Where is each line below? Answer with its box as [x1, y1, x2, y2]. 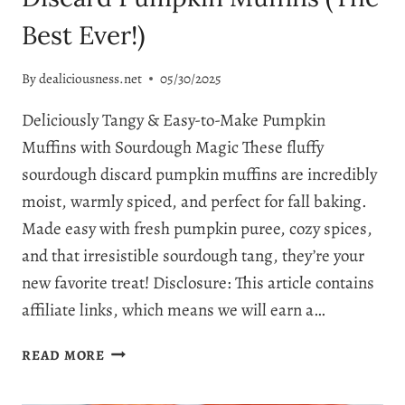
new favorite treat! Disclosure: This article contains [22, 270, 374, 295]
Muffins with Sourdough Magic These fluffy [22, 135, 324, 159]
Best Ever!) [22, 18, 146, 52]
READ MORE [22, 345, 105, 364]
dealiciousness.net [39, 69, 143, 88]
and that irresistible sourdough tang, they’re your [22, 243, 364, 268]
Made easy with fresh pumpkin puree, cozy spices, [22, 216, 372, 240]
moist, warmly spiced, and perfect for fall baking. [22, 189, 367, 213]
